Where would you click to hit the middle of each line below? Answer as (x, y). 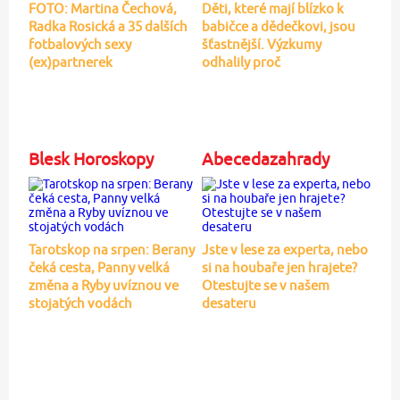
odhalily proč (241, 62)
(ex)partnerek (70, 62)
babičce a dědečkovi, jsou (278, 26)
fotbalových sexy (79, 44)
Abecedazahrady (265, 158)
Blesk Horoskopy (91, 158)
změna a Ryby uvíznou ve (103, 285)
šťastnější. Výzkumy (261, 44)
